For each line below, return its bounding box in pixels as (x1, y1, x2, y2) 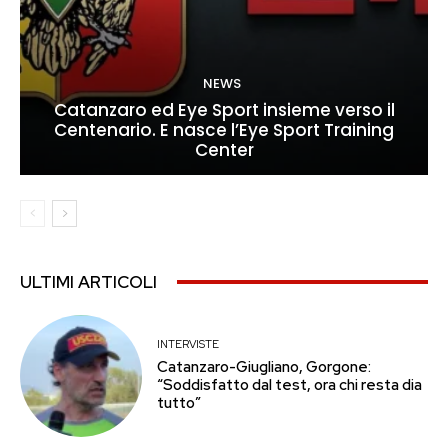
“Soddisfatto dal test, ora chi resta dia (157, 375, 423, 396)
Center (194, 137, 254, 162)
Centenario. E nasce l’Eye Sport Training (54, 117, 394, 142)
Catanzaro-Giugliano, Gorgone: (157, 357, 372, 378)
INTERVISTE (157, 337, 220, 352)
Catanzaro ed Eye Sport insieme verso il (53, 97, 395, 122)
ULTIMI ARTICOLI (20, 270, 157, 293)
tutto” (157, 393, 202, 414)
